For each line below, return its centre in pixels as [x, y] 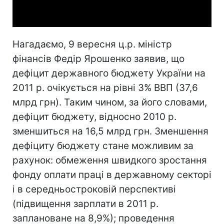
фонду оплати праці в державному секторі [112, 174]
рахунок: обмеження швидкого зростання [110, 160]
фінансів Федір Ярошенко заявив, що [98, 58]
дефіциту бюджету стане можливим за [103, 145]
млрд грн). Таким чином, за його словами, [110, 102]
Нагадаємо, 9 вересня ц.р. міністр [92, 44]
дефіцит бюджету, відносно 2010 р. [94, 116]
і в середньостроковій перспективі [94, 189]
